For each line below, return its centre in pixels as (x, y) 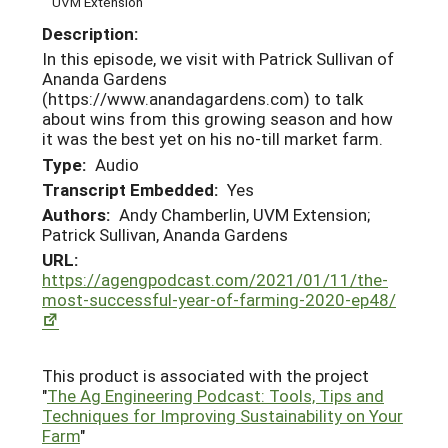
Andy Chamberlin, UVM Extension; (244, 214)
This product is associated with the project (205, 375)
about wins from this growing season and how (217, 119)
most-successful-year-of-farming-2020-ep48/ (219, 299)
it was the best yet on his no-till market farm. (212, 139)
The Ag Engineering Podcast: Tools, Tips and (215, 395)
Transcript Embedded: (130, 189)
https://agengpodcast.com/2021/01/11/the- (215, 279)
